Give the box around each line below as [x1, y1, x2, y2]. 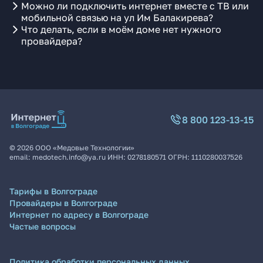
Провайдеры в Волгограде [9, 198, 117, 208]
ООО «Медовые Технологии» [35, 143, 134, 152]
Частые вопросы [9, 221, 76, 231]
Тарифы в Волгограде [9, 186, 97, 196]
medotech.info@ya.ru [32, 153, 106, 161]
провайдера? [21, 35, 82, 47]
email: [9, 153, 32, 161]
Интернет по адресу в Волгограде [9, 210, 149, 220]
